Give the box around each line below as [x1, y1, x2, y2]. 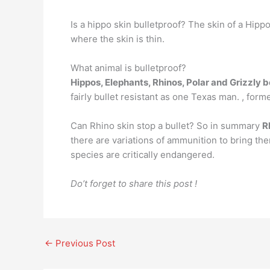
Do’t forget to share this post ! [71, 178, 197, 189]
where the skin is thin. [71, 33, 165, 45]
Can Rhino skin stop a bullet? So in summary [71, 120, 262, 131]
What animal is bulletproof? [71, 62, 186, 74]
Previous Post [53, 237, 115, 249]
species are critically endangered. [71, 149, 215, 160]
